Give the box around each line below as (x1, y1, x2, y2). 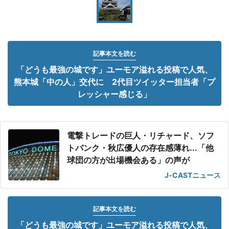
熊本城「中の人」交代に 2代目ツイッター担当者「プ (14, 77, 215, 87)
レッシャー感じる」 (78, 89, 151, 99)
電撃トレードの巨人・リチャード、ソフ (67, 130, 214, 141)
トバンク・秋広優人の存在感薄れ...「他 (67, 143, 214, 153)
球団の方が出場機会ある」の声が (67, 155, 190, 165)
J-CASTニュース (165, 171, 221, 179)
